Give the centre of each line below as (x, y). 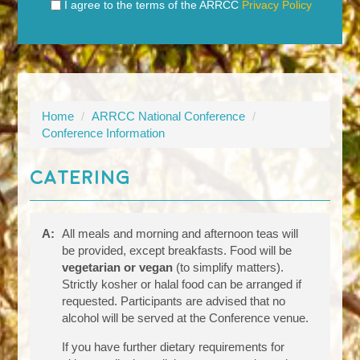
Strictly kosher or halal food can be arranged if (182, 284)
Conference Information (104, 133)
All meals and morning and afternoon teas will (180, 233)
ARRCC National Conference (169, 116)
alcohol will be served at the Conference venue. (186, 317)
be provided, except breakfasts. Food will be (177, 250)
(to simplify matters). (229, 267)
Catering (80, 177)
